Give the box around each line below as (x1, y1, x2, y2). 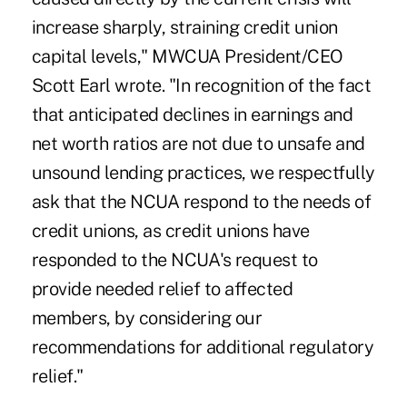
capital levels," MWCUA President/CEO (31, 45, 343, 68)
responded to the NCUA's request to (31, 249, 318, 272)
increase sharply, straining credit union (31, 16, 338, 39)
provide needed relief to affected (31, 278, 293, 301)
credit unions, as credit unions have (31, 220, 310, 243)
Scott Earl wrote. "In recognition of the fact (31, 74, 372, 97)
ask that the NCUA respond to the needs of (31, 191, 372, 213)
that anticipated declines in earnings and (31, 104, 353, 126)
